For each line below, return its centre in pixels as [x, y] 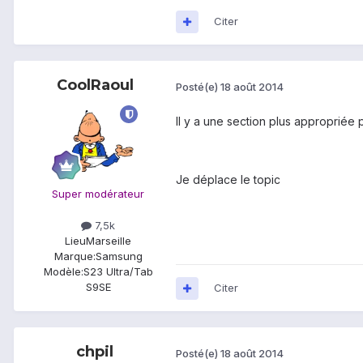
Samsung [119, 256]
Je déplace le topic [228, 180]
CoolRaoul [95, 85]
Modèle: [63, 272]
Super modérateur [98, 194]
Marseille [109, 241]
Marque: [75, 256]
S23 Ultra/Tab [118, 272]
